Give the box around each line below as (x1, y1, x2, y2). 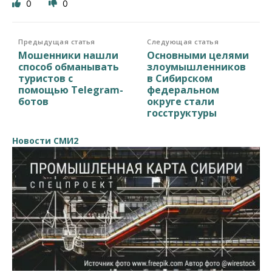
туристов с (18, 72, 73, 86)
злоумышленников (147, 60, 246, 74)
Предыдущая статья (18, 37, 95, 47)
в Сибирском (147, 72, 213, 86)
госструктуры (147, 106, 217, 120)
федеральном (147, 83, 220, 97)
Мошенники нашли (18, 49, 118, 63)
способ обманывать (18, 60, 119, 74)
